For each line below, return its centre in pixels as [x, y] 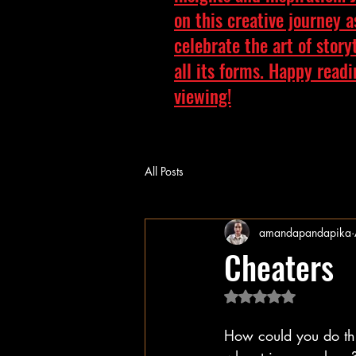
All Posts [164, 171]
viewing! [203, 96]
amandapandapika [305, 232]
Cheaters [279, 267]
